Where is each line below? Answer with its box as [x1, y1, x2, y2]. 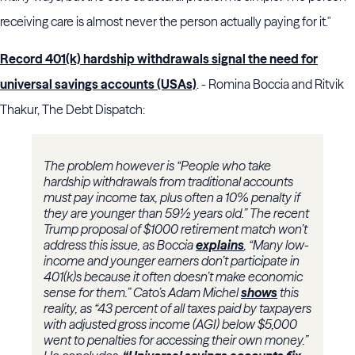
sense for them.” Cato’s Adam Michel [44, 284, 241, 301]
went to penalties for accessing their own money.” [44, 332, 308, 349]
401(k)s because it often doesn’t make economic [44, 269, 303, 285]
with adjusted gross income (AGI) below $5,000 [44, 316, 297, 333]
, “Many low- [244, 237, 309, 254]
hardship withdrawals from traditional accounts [44, 174, 293, 190]
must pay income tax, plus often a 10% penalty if [44, 189, 300, 206]
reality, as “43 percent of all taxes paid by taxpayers [44, 300, 311, 317]
